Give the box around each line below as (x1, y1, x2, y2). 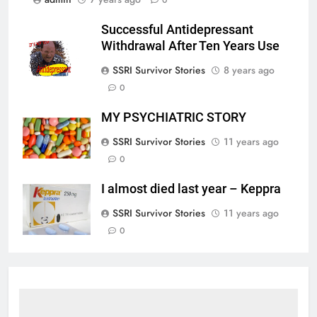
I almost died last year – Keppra (101, 181, 281, 196)
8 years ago (224, 62, 275, 77)
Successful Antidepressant (101, 22, 253, 37)
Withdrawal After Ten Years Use (101, 38, 279, 53)
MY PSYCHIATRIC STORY (101, 110, 246, 125)
